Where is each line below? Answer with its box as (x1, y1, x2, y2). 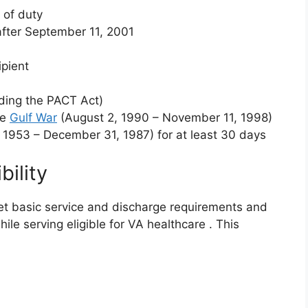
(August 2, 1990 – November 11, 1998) (57, 111, 272, 124)
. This (209, 217, 239, 231)
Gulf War (10, 111, 57, 124)
